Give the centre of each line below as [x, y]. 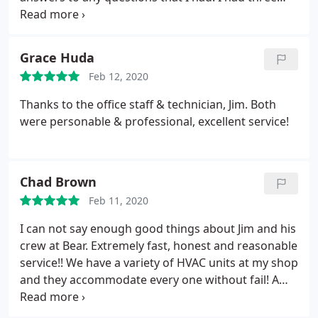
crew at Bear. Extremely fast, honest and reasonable [159, 246]
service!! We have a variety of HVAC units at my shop [159, 263]
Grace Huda [57, 57]
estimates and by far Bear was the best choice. [144, 14]
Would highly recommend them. [106, 31]
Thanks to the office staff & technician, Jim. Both [148, 104]
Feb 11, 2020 [119, 201]
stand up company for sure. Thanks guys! [131, 297]
